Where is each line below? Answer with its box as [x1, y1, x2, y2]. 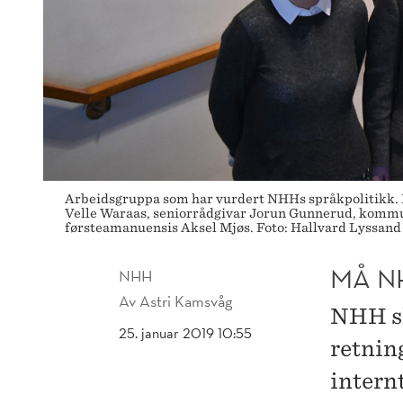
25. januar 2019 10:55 [119, 324, 252, 343]
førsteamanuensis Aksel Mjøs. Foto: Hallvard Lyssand [65, 220, 401, 236]
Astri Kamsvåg [139, 291, 232, 312]
